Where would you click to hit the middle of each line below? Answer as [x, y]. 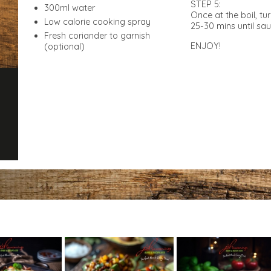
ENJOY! [206, 46]
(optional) [64, 47]
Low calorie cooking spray [97, 22]
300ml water [70, 8]
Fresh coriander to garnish [97, 36]
